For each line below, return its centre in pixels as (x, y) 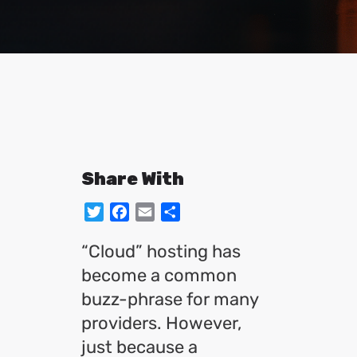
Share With (133, 179)
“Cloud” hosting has (161, 251)
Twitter (132, 212)
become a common (159, 275)
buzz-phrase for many (170, 299)
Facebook (164, 212)
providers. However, (161, 323)
